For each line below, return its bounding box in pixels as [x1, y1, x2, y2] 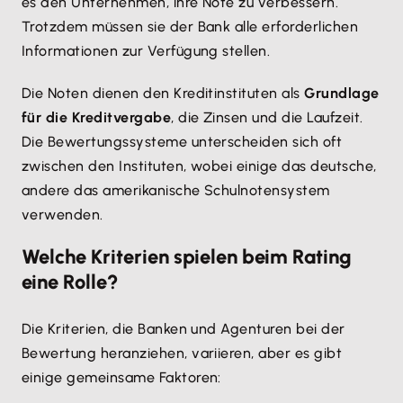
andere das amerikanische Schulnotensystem [22, 182, 330, 199]
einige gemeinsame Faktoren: [22, 369, 221, 386]
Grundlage [304, 85, 380, 102]
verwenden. [22, 206, 103, 223]
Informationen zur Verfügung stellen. [22, 42, 271, 59]
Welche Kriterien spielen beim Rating [22, 245, 352, 269]
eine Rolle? [22, 270, 119, 294]
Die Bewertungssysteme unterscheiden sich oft [22, 133, 343, 150]
